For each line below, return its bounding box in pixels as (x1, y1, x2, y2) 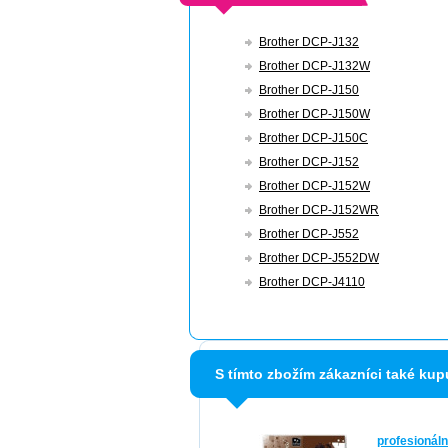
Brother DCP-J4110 (259, 275, 365, 289)
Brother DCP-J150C (259, 131, 368, 145)
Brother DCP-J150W (259, 107, 370, 121)
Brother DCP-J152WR (259, 203, 379, 217)
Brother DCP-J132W (259, 59, 370, 73)
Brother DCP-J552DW (259, 251, 379, 265)
